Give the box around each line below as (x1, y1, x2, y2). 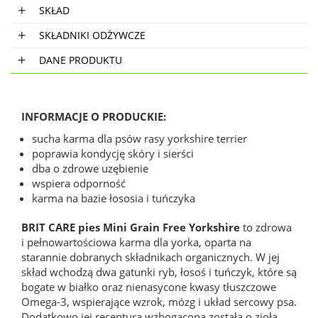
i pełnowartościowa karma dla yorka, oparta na (21, 234, 251, 249)
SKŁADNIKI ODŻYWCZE (39, 28, 146, 42)
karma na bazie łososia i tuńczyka (32, 190, 195, 205)
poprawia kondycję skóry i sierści (32, 146, 194, 160)
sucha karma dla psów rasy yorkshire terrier (32, 131, 247, 146)
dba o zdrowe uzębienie (32, 160, 148, 175)
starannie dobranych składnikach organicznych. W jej (21, 249, 280, 264)
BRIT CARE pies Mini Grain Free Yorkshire (21, 219, 240, 234)
